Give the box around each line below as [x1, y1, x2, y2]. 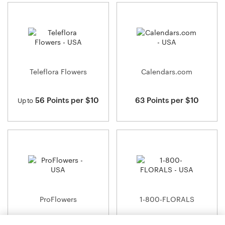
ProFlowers [39, 194, 77, 203]
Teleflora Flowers [29, 67, 87, 76]
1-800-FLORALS [139, 194, 194, 203]
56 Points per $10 [33, 95, 99, 104]
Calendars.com [141, 67, 192, 76]
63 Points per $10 [135, 95, 199, 104]
